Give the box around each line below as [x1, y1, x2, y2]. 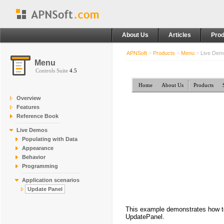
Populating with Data [22, 136, 77, 142]
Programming [22, 163, 58, 169]
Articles [168, 31, 191, 38]
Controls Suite [35, 67, 69, 73]
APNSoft [126, 50, 147, 56]
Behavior [22, 154, 45, 160]
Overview [16, 95, 41, 101]
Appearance [22, 145, 53, 151]
